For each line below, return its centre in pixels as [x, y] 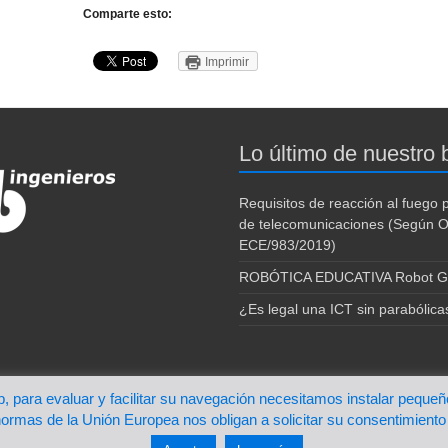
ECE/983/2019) [287, 245]
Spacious [29, 411]
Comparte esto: [127, 14]
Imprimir [227, 62]
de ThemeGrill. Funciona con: [136, 411]
